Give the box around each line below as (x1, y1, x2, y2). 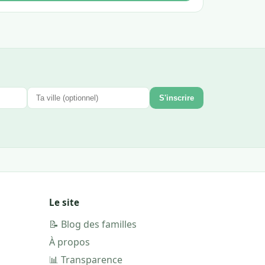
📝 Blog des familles (49, 217, 137, 231)
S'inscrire (159, 93, 194, 102)
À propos (49, 235, 90, 248)
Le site (49, 196, 79, 208)
